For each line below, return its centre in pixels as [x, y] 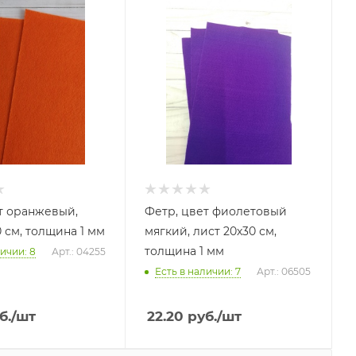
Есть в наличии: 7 [198, 271]
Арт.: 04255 [78, 251]
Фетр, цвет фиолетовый [216, 211]
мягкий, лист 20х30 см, [211, 231]
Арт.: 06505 [284, 271]
